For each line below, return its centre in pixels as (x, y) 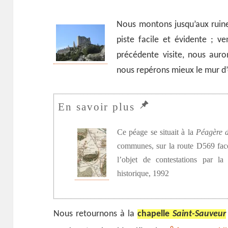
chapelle (155, 214)
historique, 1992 (143, 173)
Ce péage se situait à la (156, 132)
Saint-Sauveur (199, 214)
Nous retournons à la (95, 214)
